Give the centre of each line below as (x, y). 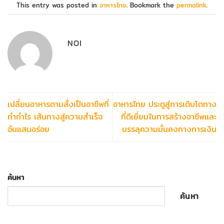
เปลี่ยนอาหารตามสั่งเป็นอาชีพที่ (58, 104)
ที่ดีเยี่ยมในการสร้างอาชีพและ (169, 117)
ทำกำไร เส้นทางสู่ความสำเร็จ (55, 117)
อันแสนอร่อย (28, 129)
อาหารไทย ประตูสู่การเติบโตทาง (165, 104)
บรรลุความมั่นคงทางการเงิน (169, 129)
